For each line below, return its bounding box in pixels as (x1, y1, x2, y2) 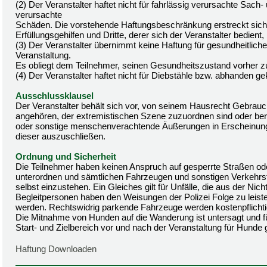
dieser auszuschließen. (15, 131, 105, 141)
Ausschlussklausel (15, 91, 94, 101)
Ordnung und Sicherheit (15, 151, 116, 162)
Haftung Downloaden (15, 244, 97, 254)
